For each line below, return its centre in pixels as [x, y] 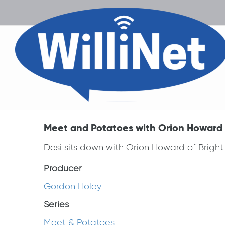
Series [56, 204]
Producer [63, 168]
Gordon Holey [73, 186]
